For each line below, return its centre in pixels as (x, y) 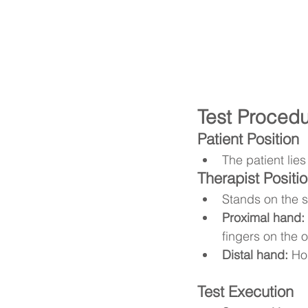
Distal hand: (255, 255)
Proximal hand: (263, 218)
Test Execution (245, 291)
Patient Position (248, 139)
